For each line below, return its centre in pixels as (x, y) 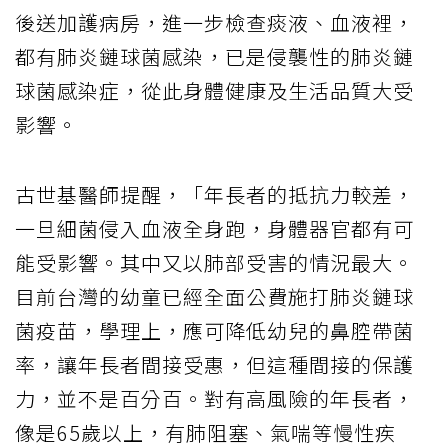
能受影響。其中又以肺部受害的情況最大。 (214, 262)
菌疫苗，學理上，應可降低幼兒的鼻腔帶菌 (214, 330)
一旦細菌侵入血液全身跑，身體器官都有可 (214, 228)
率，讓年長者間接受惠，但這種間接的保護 (214, 364)
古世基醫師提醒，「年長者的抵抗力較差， (214, 194)
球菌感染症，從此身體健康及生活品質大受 (214, 90)
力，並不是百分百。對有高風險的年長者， (214, 398)
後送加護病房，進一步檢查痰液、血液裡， (214, 22)
